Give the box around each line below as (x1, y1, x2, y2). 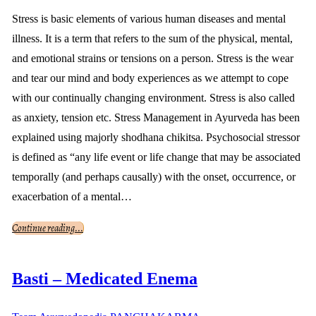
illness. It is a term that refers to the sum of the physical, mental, (12, 32, 293, 45)
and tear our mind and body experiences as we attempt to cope (12, 72, 288, 85)
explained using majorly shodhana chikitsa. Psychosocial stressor (12, 131, 300, 144)
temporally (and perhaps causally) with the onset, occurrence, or (12, 171, 296, 183)
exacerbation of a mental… (12, 190, 132, 203)
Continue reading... (12, 221, 83, 236)
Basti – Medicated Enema (12, 269, 197, 288)
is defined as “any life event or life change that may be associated (12, 151, 300, 164)
